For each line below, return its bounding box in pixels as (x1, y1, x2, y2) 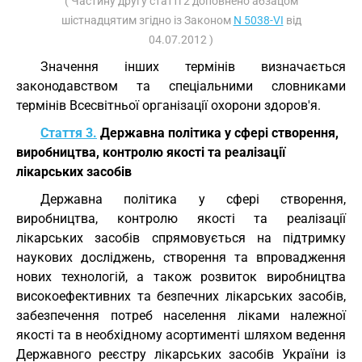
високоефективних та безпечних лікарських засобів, (16, 288, 346, 304)
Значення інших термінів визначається (40, 59, 346, 74)
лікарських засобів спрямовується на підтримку (16, 230, 346, 246)
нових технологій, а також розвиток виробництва (16, 269, 346, 284)
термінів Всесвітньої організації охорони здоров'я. (16, 98, 321, 113)
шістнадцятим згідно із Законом (61, 14, 234, 27)
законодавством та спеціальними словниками (16, 78, 346, 94)
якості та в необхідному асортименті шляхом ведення (16, 327, 346, 343)
